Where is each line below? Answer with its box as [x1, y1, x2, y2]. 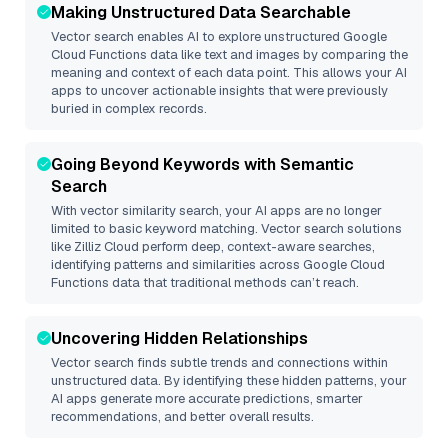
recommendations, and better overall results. [51, 408, 314, 425]
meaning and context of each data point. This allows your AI [51, 64, 407, 81]
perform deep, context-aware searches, [139, 238, 375, 255]
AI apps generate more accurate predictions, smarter [51, 390, 363, 407]
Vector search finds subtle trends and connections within [51, 354, 388, 371]
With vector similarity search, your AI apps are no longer [51, 202, 382, 219]
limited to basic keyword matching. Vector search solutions [51, 220, 402, 237]
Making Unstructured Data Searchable [51, 2, 351, 23]
